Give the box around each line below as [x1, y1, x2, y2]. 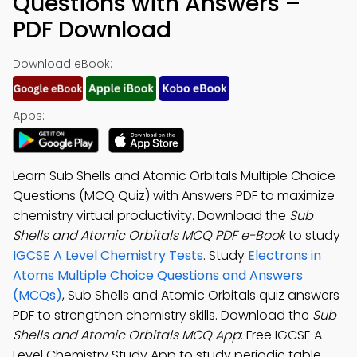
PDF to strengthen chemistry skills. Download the [13, 306, 312, 324]
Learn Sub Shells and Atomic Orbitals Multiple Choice [13, 167, 335, 185]
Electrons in [248, 246, 321, 265]
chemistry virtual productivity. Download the [13, 206, 289, 225]
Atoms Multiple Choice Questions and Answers [13, 266, 303, 284]
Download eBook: [13, 56, 112, 72]
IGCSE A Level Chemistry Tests [13, 246, 203, 265]
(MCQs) [13, 286, 62, 304]
